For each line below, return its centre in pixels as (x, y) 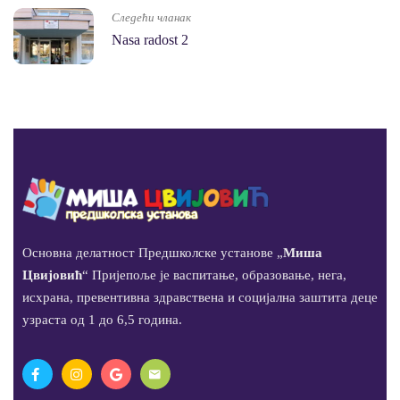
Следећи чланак (151, 17)
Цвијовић (52, 275)
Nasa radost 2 (150, 39)
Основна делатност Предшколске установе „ (153, 253)
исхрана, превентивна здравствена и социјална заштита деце (200, 298)
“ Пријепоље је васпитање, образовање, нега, (214, 275)
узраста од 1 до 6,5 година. (102, 320)
